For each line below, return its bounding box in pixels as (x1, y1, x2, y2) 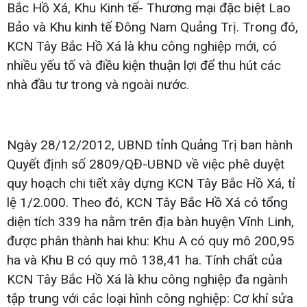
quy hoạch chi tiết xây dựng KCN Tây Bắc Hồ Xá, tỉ (7, 175, 295, 191)
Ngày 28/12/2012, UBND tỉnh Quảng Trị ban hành (7, 136, 293, 153)
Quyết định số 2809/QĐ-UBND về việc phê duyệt (7, 156, 284, 172)
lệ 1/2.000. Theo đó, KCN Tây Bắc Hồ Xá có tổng (7, 194, 288, 210)
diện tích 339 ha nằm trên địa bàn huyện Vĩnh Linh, (7, 213, 294, 230)
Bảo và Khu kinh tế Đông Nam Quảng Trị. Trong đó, (7, 19, 298, 35)
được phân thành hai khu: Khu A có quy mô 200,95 (7, 232, 295, 249)
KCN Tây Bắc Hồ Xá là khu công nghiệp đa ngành (7, 271, 288, 287)
